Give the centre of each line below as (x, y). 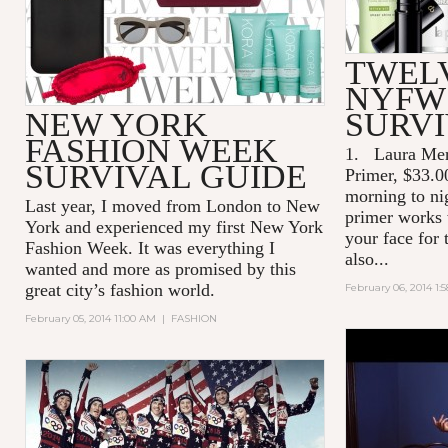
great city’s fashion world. (119, 289)
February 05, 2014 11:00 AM (90, 318)
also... (366, 258)
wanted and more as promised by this (160, 268)
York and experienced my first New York (173, 226)
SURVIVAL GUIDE (165, 176)
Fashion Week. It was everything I (149, 247)
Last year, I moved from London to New (172, 205)
